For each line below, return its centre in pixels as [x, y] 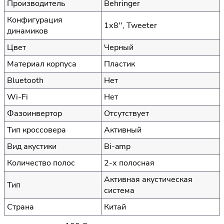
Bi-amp [117, 146]
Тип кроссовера [36, 130]
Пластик [119, 64]
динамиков [27, 31]
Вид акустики [32, 146]
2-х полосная [129, 163]
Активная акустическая [148, 179]
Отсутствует [126, 113]
